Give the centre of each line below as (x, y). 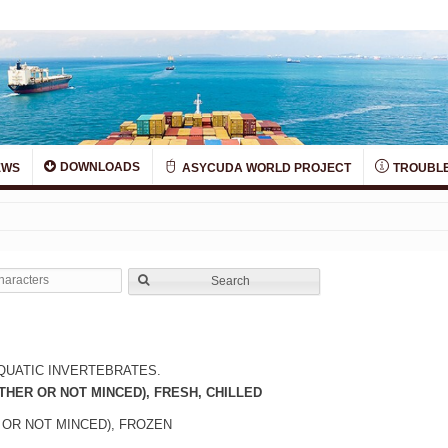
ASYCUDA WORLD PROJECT (265, 168)
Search (231, 281)
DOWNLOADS (98, 167)
